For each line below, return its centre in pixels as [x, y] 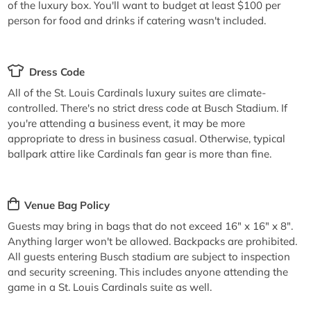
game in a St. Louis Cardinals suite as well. [110, 287]
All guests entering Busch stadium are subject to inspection [149, 256]
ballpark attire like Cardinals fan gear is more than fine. [140, 153]
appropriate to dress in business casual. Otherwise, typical [147, 138]
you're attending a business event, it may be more [127, 123]
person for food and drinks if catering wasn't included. [137, 20]
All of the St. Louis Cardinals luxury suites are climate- [137, 92]
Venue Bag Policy [67, 205]
